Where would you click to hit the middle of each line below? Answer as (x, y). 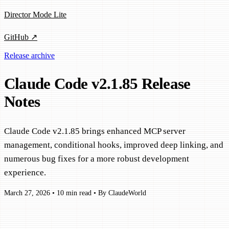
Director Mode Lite (35, 14)
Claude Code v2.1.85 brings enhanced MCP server (95, 131)
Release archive (29, 55)
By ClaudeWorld (122, 193)
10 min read (74, 193)
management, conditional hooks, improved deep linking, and (114, 145)
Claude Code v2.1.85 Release (97, 84)
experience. (25, 172)
